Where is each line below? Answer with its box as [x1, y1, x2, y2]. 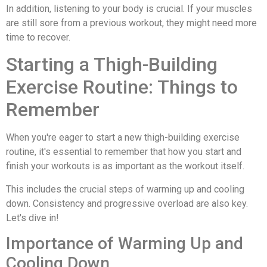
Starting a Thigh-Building [6, 53, 218, 76]
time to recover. [6, 32, 70, 43]
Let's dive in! [6, 212, 59, 223]
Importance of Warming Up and [6, 234, 243, 254]
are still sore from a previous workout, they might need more [6, 17, 257, 29]
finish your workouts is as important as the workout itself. [6, 160, 244, 172]
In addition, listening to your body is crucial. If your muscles [6, 3, 252, 14]
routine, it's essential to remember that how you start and [6, 146, 241, 158]
